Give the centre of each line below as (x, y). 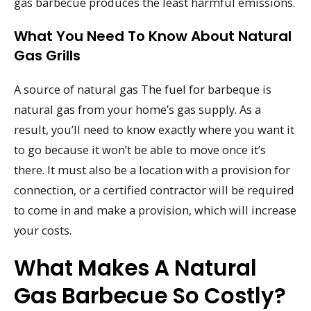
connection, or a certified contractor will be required (154, 190)
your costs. (43, 230)
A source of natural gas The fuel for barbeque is (143, 89)
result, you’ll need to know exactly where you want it (154, 129)
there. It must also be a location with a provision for (152, 170)
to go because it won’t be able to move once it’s (140, 150)
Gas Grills (47, 56)
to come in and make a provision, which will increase (155, 210)
